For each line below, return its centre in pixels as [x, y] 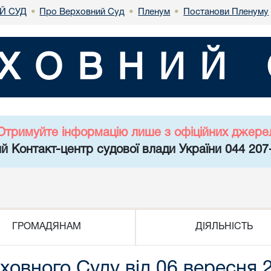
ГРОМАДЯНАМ [46, 227]
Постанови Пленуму [226, 12]
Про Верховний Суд [82, 12]
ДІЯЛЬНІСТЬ [224, 227]
